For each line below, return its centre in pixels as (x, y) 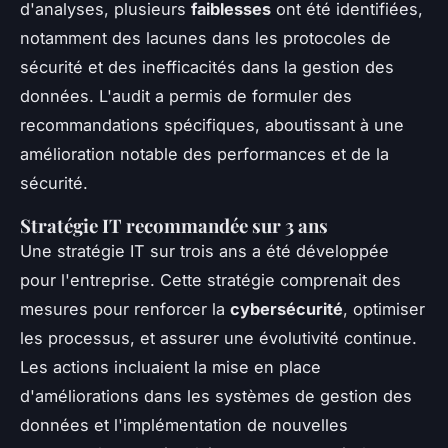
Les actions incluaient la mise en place (170, 366)
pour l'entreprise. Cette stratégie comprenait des (210, 279)
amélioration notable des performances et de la (204, 153)
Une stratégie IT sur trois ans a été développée (204, 250)
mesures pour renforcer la (125, 308)
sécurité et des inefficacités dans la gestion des (207, 66)
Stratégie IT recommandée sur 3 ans (174, 225)
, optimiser (384, 308)
